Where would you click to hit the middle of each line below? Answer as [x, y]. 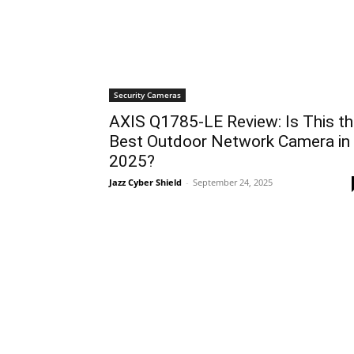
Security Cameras [147, 95]
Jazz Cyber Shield [145, 182]
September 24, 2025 [233, 182]
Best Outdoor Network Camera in [230, 141]
